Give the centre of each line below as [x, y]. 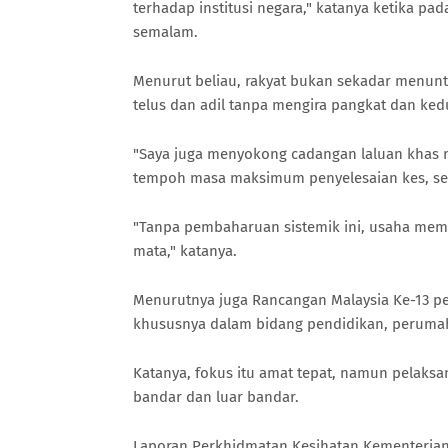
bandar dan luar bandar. [216, 397]
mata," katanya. [185, 251]
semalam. [167, 32]
